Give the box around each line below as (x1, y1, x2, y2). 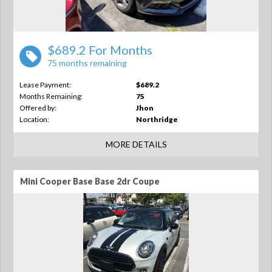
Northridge (136, 115, 178, 124)
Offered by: (19, 103, 56, 112)
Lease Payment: (19, 80, 71, 89)
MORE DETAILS (105, 139, 167, 149)
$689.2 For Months (47, 42, 152, 57)
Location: (19, 115, 49, 124)
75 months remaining (47, 58, 127, 68)
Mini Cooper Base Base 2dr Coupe (20, 176, 160, 186)
